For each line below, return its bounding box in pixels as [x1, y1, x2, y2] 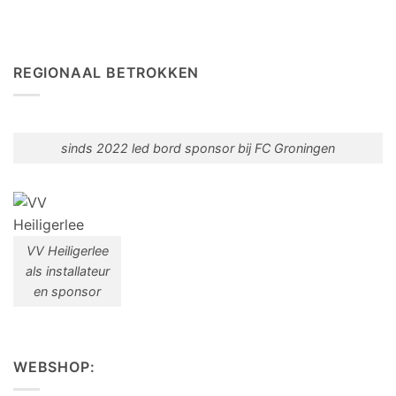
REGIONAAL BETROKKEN [13, 64, 200, 82]
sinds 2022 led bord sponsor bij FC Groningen [61, 140, 335, 156]
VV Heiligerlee [26, 243, 109, 259]
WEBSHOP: [13, 358, 95, 377]
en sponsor [34, 284, 101, 300]
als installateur [25, 263, 110, 279]
